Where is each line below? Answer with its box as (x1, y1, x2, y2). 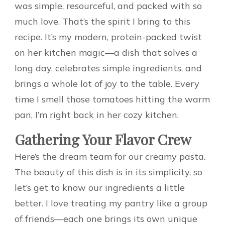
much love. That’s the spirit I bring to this (15, 15, 190, 27)
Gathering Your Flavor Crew (15, 130, 191, 149)
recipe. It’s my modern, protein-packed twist (15, 31, 202, 43)
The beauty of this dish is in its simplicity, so (15, 166, 202, 178)
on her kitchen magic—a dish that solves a (15, 46, 197, 58)
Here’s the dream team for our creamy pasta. (15, 150, 205, 162)
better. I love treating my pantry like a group (15, 197, 207, 209)
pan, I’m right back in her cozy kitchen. (15, 108, 179, 121)
